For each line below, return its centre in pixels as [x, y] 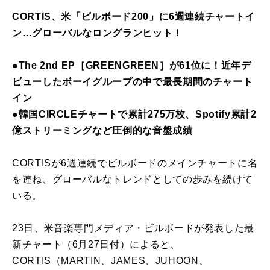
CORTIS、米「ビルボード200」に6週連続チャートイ [133, 17]
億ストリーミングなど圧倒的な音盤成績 [102, 131]
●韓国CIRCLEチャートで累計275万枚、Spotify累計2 [134, 115]
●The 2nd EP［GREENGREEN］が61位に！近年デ [132, 66]
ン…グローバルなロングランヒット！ [97, 33]
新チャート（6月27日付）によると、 [96, 245]
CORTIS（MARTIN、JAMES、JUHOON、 [111, 261]
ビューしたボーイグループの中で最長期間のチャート [133, 82]
